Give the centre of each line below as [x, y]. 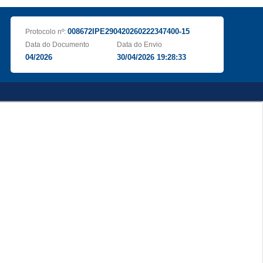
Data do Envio [140, 45]
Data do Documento [57, 45]
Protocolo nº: [46, 32]
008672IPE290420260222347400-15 [128, 31]
